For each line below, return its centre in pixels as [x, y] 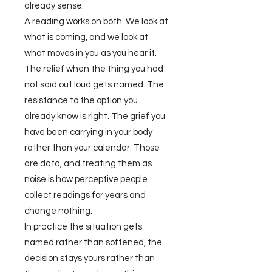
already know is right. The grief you [95, 116]
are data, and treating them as [88, 164]
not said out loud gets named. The [94, 85]
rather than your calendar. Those [92, 148]
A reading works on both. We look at [96, 22]
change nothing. [58, 211]
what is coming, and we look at [86, 37]
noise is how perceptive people [86, 179]
